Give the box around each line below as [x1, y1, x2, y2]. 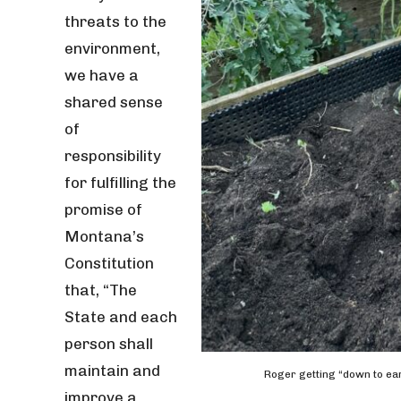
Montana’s [64, 227, 144, 245]
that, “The [64, 281, 137, 299]
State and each [64, 308, 177, 326]
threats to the [64, 13, 166, 30]
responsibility [64, 147, 161, 165]
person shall [64, 335, 153, 353]
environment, [64, 39, 160, 57]
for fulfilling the [64, 174, 176, 192]
